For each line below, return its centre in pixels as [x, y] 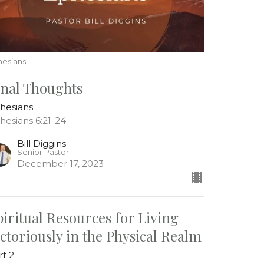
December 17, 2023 [61, 164]
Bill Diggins [42, 144]
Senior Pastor [43, 153]
